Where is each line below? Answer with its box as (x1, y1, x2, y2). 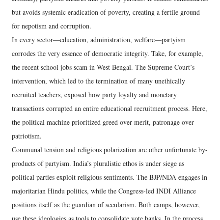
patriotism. (12, 131, 42, 140)
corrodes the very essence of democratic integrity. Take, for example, (12, 49, 203, 58)
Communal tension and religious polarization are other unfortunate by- (12, 145, 208, 154)
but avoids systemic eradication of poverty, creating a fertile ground (12, 7, 200, 17)
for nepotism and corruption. (12, 21, 91, 30)
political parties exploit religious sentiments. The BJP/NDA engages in (12, 172, 207, 182)
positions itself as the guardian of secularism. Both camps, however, (12, 200, 200, 209)
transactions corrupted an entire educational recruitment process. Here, (12, 104, 207, 113)
